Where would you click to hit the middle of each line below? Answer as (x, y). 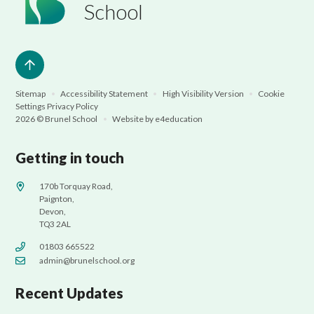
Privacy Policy (73, 106)
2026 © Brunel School (57, 118)
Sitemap (31, 93)
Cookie (272, 93)
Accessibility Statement (104, 93)
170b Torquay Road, (76, 186)
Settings (31, 106)
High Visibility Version (203, 93)
